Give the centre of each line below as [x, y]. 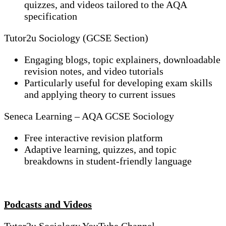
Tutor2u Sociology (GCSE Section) [76, 38]
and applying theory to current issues [100, 95]
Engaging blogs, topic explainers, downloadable [122, 60]
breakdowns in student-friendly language [108, 161]
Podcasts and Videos [48, 205]
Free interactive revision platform [94, 138]
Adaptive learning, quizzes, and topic [100, 150]
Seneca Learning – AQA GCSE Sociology [89, 116]
